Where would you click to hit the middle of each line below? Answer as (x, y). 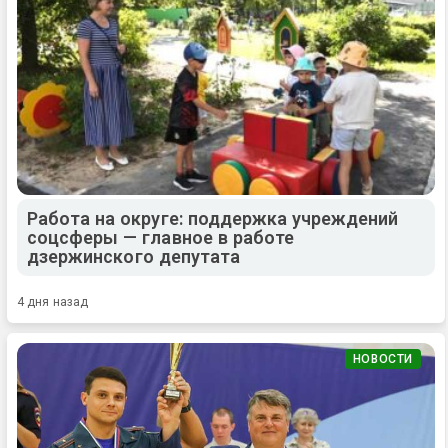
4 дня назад (53, 301)
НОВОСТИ (382, 358)
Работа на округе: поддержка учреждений (213, 218)
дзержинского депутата (133, 256)
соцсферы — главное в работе (160, 237)
